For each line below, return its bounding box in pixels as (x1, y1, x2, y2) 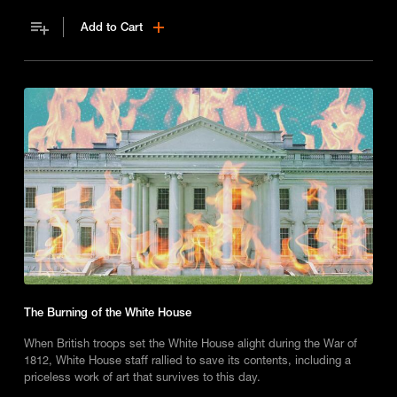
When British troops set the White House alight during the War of (23, 336, 357, 351)
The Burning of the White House (23, 305, 191, 320)
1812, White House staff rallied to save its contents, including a (23, 353, 351, 368)
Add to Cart (81, 19, 144, 35)
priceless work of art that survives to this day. (23, 370, 261, 385)
